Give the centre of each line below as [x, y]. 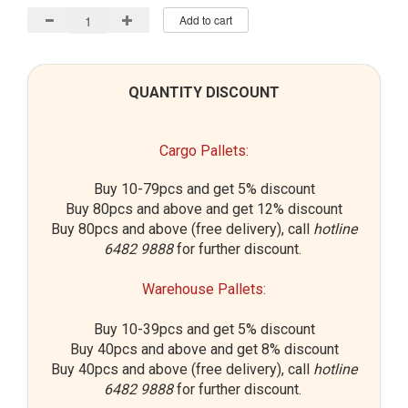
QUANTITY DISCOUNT [204, 93]
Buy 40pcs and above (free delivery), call [182, 370]
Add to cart [206, 20]
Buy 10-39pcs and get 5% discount [204, 330]
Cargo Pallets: [204, 151]
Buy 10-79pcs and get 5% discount [204, 189]
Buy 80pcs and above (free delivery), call [182, 229]
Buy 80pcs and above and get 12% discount [204, 209]
